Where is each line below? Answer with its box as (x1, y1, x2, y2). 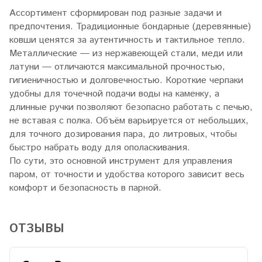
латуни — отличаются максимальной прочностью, (9, 60, 225, 74)
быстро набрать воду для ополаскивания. (9, 141, 190, 155)
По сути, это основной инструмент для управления (9, 154, 232, 168)
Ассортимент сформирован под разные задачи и (9, 6, 222, 20)
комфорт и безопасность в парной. (9, 181, 161, 195)
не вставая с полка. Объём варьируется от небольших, (9, 114, 249, 128)
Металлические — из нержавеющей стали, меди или (9, 47, 243, 61)
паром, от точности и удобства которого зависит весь (9, 168, 244, 182)
